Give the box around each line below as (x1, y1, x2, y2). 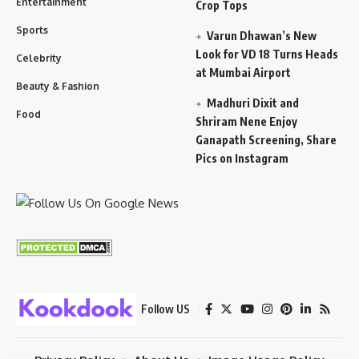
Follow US (141, 301, 190, 316)
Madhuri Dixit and (207, 96, 300, 111)
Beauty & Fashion (16, 80, 99, 93)
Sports (16, 24, 48, 37)
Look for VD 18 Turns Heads (196, 47, 338, 62)
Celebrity (16, 52, 62, 65)
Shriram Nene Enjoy (196, 115, 297, 129)
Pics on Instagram (196, 151, 288, 166)
